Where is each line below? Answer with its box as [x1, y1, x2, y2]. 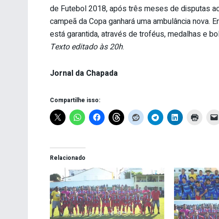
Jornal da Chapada [50, 67, 118, 80]
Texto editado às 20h [50, 41, 123, 53]
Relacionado [50, 153, 86, 163]
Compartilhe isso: [50, 96, 100, 105]
